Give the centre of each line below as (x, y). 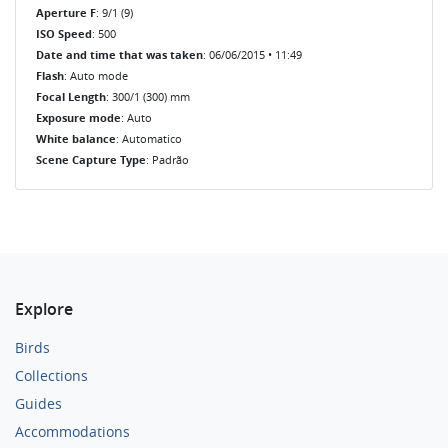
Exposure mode (78, 117)
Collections (51, 375)
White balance (76, 138)
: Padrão (167, 159)
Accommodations (72, 431)
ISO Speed (64, 33)
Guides (38, 403)
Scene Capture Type (91, 159)
